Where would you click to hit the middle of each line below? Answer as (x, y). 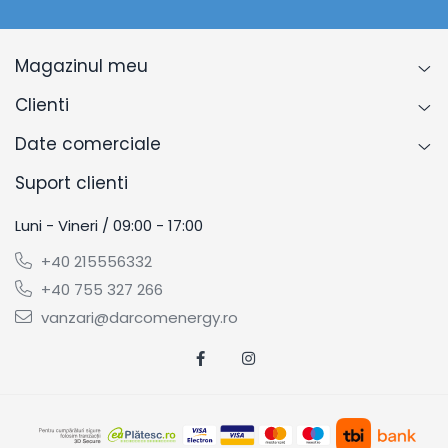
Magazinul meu (81, 66)
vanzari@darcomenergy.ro (137, 317)
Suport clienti (71, 183)
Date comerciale (88, 144)
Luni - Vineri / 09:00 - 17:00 (109, 225)
